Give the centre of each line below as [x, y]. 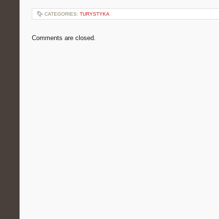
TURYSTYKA [95, 14]
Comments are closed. [64, 38]
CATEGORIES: [62, 14]
